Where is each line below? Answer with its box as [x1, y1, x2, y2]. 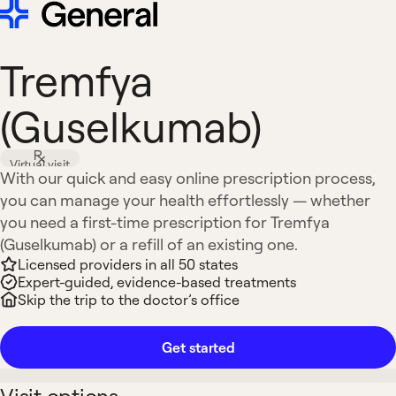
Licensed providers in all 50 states [18, 255, 238, 273]
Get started [161, 339, 235, 356]
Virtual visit [10, 156, 70, 171]
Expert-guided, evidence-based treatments [18, 273, 296, 291]
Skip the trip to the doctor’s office [18, 291, 240, 308]
